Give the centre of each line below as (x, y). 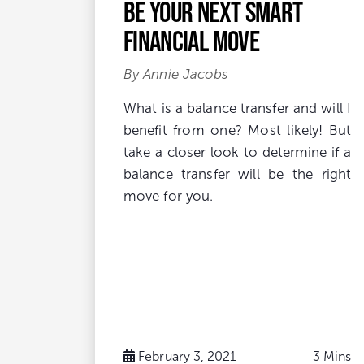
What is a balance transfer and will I (237, 108)
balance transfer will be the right (237, 174)
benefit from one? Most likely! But (237, 130)
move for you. (169, 196)
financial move (191, 40)
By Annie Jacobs (176, 74)
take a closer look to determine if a (237, 152)
